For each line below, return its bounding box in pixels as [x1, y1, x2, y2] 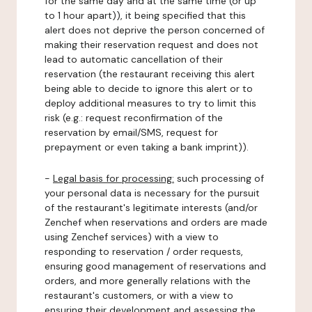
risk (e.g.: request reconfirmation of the [45, 111, 223, 124]
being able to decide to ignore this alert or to [45, 82, 253, 95]
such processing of [174, 172, 264, 185]
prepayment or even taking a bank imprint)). [45, 141, 249, 153]
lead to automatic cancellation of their [45, 53, 223, 65]
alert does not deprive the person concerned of [45, 24, 265, 36]
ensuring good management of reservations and [45, 260, 266, 272]
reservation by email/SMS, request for [45, 126, 218, 139]
